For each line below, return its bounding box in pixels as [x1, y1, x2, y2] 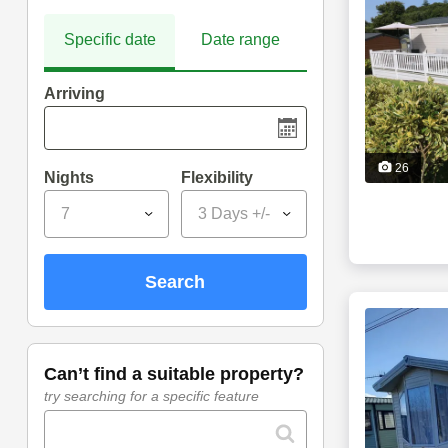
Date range [201, 31, 281, 49]
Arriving [43, 85, 105, 103]
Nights [43, 169, 94, 187]
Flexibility [181, 169, 254, 187]
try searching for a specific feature [43, 388, 259, 405]
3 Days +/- [198, 205, 271, 223]
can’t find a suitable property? [56, 364, 304, 385]
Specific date [63, 31, 156, 49]
